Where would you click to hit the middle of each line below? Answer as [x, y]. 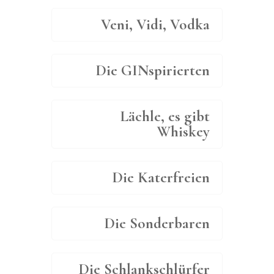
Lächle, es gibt [165, 117]
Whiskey [183, 132]
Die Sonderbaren [157, 224]
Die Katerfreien [161, 178]
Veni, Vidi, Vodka [155, 25]
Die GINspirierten [153, 71]
